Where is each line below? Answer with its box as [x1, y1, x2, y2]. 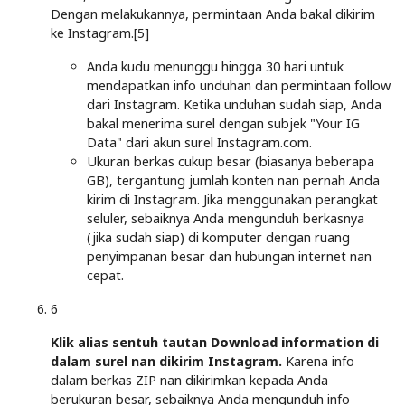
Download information [211, 333, 363, 351]
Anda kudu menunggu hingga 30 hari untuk [87, 57, 344, 75]
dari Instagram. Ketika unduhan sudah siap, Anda [87, 95, 381, 113]
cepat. [87, 266, 124, 284]
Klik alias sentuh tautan [51, 333, 211, 351]
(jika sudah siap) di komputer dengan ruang [87, 228, 350, 246]
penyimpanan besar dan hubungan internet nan [87, 247, 372, 265]
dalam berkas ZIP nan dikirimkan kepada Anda [51, 371, 328, 389]
